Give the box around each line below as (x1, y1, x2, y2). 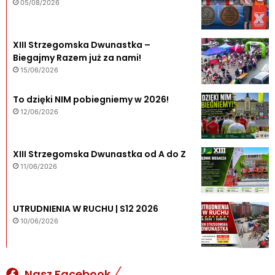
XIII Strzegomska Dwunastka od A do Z (13, 147, 186, 160)
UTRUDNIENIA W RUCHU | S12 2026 (13, 202, 158, 215)
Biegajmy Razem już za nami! (13, 51, 141, 64)
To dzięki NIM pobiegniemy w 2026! (13, 93, 169, 106)
